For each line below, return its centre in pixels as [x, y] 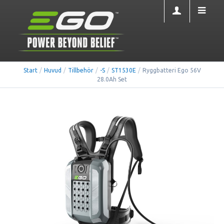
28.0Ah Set [112, 79]
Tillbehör [80, 70]
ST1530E [123, 70]
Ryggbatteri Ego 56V [171, 70]
